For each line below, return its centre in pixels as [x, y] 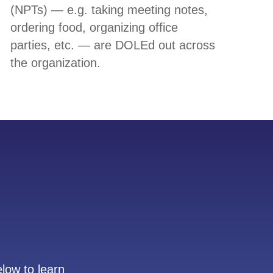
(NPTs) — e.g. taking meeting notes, [109, 10]
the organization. [57, 63]
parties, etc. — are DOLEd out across [112, 45]
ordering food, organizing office [94, 28]
